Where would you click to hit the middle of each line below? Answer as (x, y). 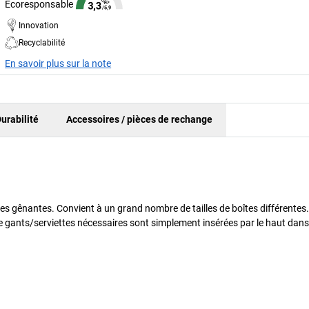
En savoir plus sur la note (58, 63)
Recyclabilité (42, 42)
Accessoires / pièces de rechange (139, 120)
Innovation (39, 25)
